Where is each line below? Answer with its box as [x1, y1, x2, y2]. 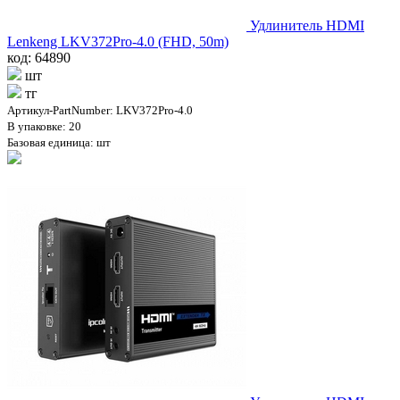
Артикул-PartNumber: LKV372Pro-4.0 [7, 103, 193, 117]
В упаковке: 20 [7, 119, 81, 133]
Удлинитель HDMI [250, 17, 364, 33]
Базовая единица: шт [7, 135, 111, 149]
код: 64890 [7, 49, 71, 65]
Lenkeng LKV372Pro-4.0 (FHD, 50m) [7, 33, 229, 49]
